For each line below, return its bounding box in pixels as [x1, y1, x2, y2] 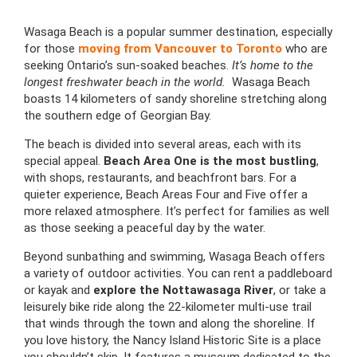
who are [282, 41, 328, 56]
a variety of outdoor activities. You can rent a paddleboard [24, 265, 332, 280]
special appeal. [24, 153, 104, 168]
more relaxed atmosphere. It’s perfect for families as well [24, 203, 329, 218]
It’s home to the [229, 57, 313, 73]
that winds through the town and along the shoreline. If [24, 316, 316, 331]
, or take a [273, 282, 326, 297]
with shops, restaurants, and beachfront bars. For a [24, 170, 296, 185]
